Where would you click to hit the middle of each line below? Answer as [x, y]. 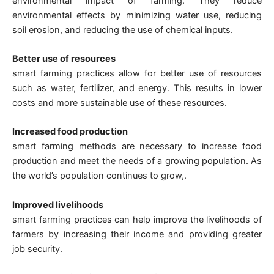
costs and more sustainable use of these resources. [120, 103]
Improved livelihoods [58, 205]
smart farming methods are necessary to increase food [137, 146]
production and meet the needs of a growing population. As [137, 161]
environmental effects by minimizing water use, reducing [137, 15]
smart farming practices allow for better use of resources [137, 74]
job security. [37, 249]
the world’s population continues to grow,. [99, 176]
